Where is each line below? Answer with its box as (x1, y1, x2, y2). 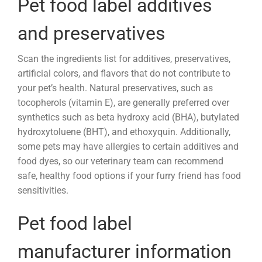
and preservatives (18, 22, 166, 45)
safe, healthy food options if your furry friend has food (18, 170, 241, 181)
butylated (201, 111, 239, 123)
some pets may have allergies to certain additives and (18, 140, 239, 152)
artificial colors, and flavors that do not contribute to (18, 67, 230, 79)
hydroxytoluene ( (18, 126, 86, 137)
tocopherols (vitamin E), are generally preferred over (18, 96, 229, 108)
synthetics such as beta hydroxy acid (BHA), (18, 111, 201, 123)
